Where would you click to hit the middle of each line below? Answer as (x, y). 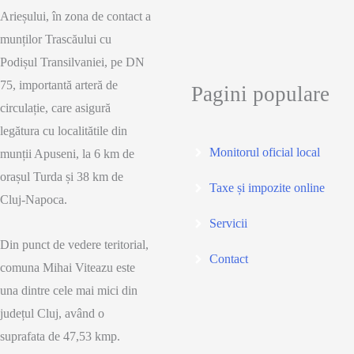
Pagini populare (260, 94)
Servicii (228, 224)
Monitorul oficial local (264, 153)
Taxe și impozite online (267, 188)
